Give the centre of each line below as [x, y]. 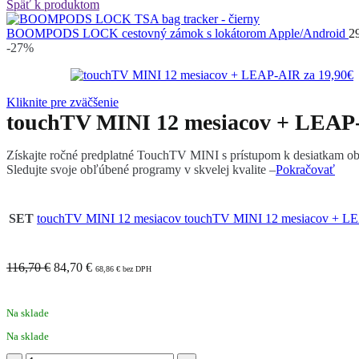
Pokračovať [305, 170]
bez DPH [137, 269]
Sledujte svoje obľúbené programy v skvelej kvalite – [141, 170]
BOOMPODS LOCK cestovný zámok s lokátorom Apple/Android [177, 34]
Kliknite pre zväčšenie [63, 103]
